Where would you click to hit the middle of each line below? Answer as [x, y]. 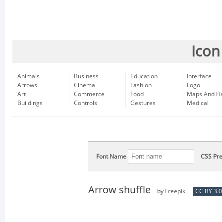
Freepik [175, 191]
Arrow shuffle [119, 190]
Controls [85, 103]
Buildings [30, 103]
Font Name [111, 157]
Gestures [143, 103]
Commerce [89, 94]
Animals [28, 76]
